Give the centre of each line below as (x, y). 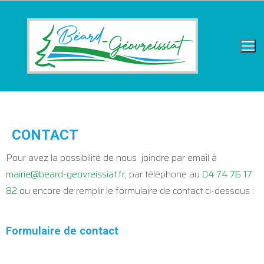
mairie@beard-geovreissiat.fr (65, 174)
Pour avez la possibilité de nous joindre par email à (111, 157)
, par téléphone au (164, 174)
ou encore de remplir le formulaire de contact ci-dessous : (136, 190)
